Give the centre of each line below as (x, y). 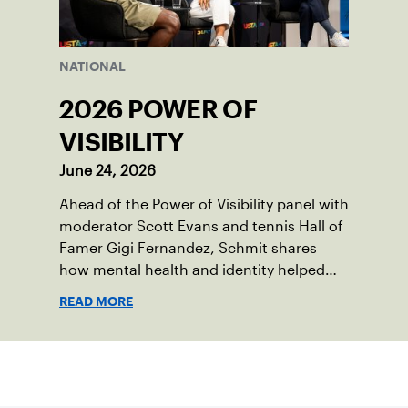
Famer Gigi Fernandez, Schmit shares (188, 249)
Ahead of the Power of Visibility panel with (204, 205)
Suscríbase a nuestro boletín (204, 373)
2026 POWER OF (158, 110)
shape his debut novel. (138, 292)
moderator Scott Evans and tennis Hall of (201, 227)
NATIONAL (92, 67)
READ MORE (96, 302)
